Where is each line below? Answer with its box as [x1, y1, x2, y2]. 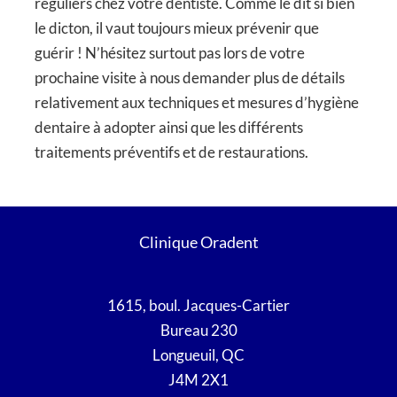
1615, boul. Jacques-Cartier [107, 296, 290, 315]
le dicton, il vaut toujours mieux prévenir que [34, 18, 319, 37]
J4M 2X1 [168, 370, 229, 390]
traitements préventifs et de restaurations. [34, 142, 308, 161]
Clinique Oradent [138, 232, 259, 253]
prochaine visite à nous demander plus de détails [34, 67, 345, 87]
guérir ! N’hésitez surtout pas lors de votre [34, 43, 305, 62]
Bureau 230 [160, 321, 237, 340]
